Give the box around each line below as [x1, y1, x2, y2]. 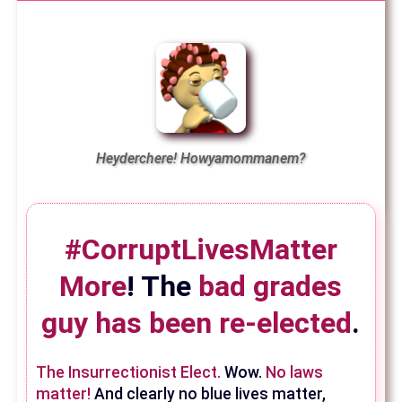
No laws [266, 363, 324, 381]
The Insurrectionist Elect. [36, 363, 222, 381]
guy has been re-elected [41, 306, 353, 341]
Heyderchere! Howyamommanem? [96, 150, 306, 168]
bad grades [198, 269, 343, 304]
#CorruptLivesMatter [64, 232, 337, 267]
